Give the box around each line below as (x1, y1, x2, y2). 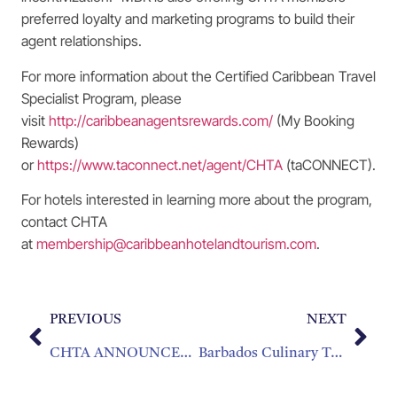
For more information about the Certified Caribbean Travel (21, 66, 376, 85)
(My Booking (273, 111, 354, 129)
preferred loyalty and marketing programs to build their (21, 10, 354, 28)
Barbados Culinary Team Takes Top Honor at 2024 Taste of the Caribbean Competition (330, 346, 342, 362)
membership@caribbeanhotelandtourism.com (36, 234, 316, 253)
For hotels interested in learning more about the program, (21, 190, 372, 208)
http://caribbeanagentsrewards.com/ (49, 111, 273, 129)
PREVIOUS (50, 313, 121, 328)
